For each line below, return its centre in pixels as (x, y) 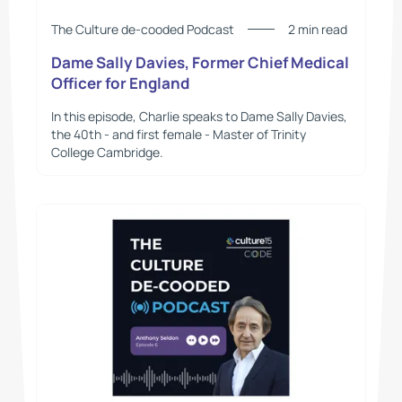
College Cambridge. (107, 152)
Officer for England (120, 83)
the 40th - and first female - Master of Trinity (178, 134)
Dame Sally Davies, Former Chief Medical (200, 63)
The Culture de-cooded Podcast (142, 29)
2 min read (317, 29)
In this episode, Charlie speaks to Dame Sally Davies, (199, 116)
